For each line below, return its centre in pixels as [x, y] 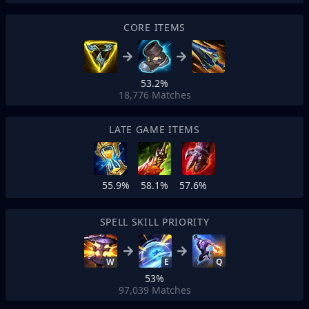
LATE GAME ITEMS [154, 129]
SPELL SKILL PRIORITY [154, 222]
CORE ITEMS [154, 27]
